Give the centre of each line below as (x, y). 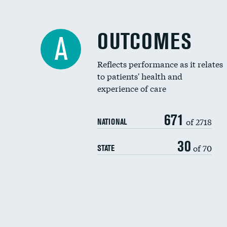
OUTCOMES (144, 41)
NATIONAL (112, 122)
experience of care (132, 88)
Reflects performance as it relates (160, 64)
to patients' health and (140, 76)
